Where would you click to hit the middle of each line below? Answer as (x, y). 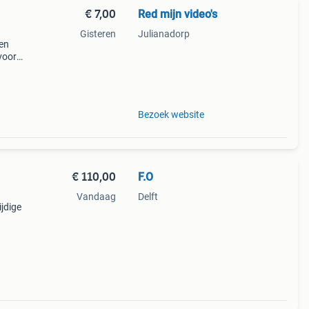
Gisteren (98, 34)
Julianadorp (163, 34)
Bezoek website (171, 114)
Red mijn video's (177, 14)
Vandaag (96, 197)
